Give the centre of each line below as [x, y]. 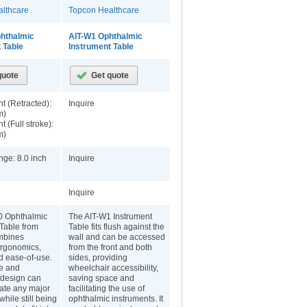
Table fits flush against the [116, 227]
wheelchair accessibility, [113, 268]
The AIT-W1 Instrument [110, 217]
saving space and [101, 278]
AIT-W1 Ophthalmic [106, 36]
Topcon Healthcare [104, 10]
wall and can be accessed [117, 237]
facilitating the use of [107, 288]
